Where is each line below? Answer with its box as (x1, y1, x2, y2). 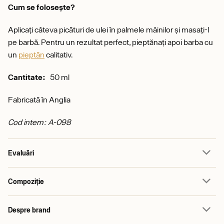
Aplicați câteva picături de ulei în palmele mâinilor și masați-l (8, 25, 209, 34)
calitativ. (44, 50, 73, 59)
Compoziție (8, 177, 44, 185)
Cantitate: (8, 72, 45, 81)
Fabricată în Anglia (8, 95, 70, 104)
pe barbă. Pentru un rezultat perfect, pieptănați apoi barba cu (8, 37, 213, 46)
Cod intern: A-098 (8, 117, 70, 126)
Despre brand (8, 205, 50, 214)
